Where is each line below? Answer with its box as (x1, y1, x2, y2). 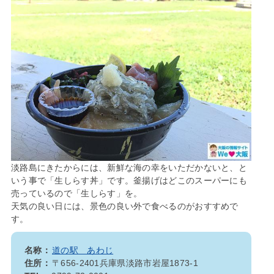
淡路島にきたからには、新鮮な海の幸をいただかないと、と (10, 163, 248, 173)
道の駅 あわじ (52, 245, 114, 256)
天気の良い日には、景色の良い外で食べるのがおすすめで (10, 201, 239, 212)
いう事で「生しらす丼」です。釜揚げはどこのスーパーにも (10, 176, 248, 186)
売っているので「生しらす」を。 (10, 188, 143, 199)
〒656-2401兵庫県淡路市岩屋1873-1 (52, 258, 198, 268)
